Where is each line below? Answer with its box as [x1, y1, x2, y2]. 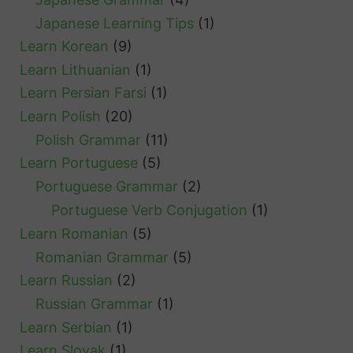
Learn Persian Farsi [20, 84, 147, 102]
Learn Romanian [20, 225, 129, 242]
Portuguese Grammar [35, 178, 179, 195]
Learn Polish [20, 107, 102, 124]
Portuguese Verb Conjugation [51, 202, 248, 219]
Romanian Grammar [35, 248, 169, 266]
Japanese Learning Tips [35, 14, 195, 32]
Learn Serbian [20, 318, 113, 336]
